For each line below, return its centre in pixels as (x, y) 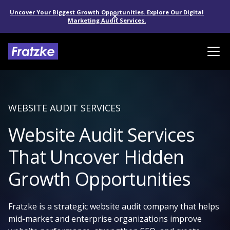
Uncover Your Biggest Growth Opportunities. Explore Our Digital (107, 12)
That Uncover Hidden (96, 157)
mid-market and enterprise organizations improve (105, 219)
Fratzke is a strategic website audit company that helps (114, 206)
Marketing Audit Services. (107, 20)
